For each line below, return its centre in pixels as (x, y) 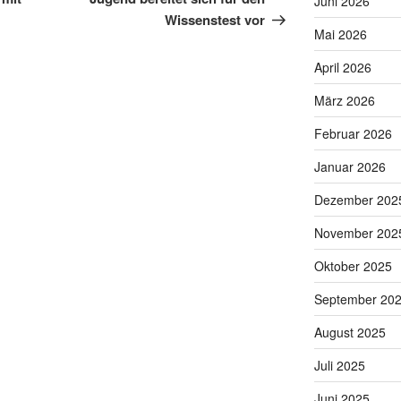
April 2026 (342, 67)
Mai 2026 (340, 34)
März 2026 (344, 100)
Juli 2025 (339, 365)
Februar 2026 (353, 133)
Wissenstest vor (215, 20)
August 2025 (350, 332)
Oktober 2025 (353, 265)
